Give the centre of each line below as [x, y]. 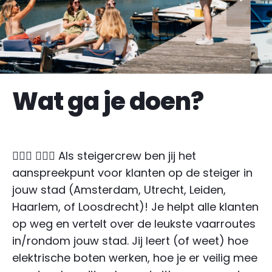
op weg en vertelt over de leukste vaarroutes [134, 223]
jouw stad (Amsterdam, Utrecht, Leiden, [119, 189]
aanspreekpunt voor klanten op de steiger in [132, 172]
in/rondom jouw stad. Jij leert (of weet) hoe [130, 240]
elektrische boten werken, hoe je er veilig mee [135, 257]
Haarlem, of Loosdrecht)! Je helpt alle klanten [135, 206]
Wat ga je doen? [108, 101]
